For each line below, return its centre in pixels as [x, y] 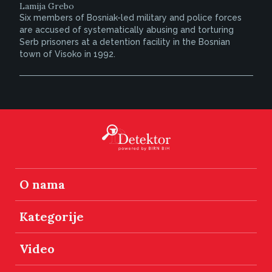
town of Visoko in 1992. [67, 54]
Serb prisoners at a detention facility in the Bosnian [124, 42]
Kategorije [52, 216]
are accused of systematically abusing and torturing [126, 29]
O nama [42, 184]
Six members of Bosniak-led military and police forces [130, 17]
